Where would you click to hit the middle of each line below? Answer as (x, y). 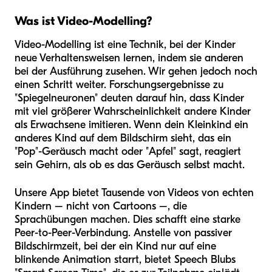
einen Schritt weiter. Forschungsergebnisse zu (119, 84)
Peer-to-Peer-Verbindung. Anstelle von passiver (123, 233)
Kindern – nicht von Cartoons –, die (101, 206)
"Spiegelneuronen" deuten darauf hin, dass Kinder (129, 98)
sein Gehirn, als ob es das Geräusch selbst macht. (130, 165)
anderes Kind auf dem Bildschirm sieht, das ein (123, 138)
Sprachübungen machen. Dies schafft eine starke (127, 219)
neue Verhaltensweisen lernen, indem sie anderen (129, 58)
